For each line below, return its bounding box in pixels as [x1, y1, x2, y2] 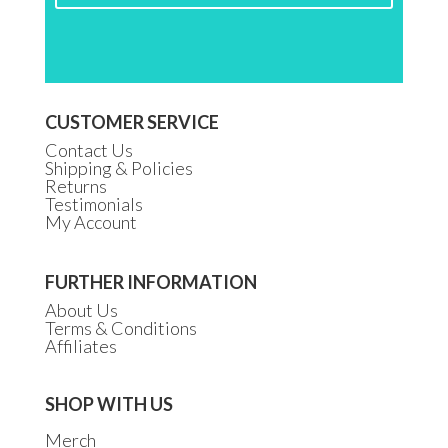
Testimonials [44, 192, 143, 215]
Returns [44, 174, 107, 197]
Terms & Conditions [44, 316, 197, 339]
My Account [44, 210, 137, 233]
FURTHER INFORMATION [44, 270, 257, 293]
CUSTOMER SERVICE [44, 110, 219, 133]
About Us [44, 298, 118, 321]
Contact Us [44, 138, 133, 161]
